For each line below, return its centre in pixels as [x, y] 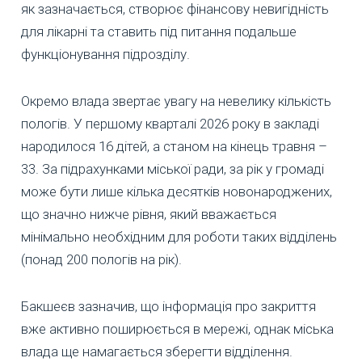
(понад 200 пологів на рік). [101, 260]
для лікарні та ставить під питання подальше [159, 32]
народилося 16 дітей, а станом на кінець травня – [174, 147]
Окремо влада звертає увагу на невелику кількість [176, 101]
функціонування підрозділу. [105, 55]
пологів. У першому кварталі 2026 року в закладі [170, 124]
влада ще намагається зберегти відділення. [157, 352]
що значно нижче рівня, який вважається [149, 215]
